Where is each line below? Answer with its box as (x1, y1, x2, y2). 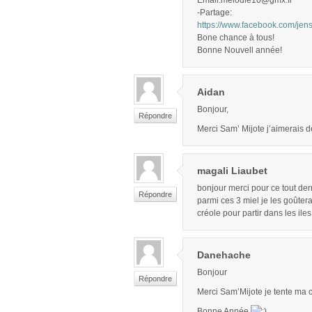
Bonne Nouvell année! (197, 45, 282, 56)
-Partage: (197, 8, 232, 18)
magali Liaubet (197, 165, 267, 177)
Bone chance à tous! (197, 33, 274, 43)
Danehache (197, 249, 251, 261)
